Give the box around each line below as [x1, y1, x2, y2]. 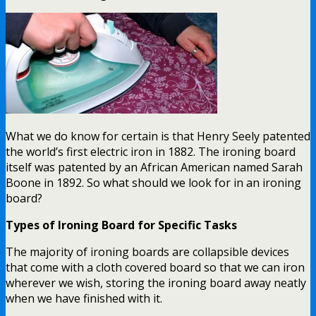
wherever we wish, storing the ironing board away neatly [6, 274, 306, 291]
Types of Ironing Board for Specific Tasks [6, 217, 237, 233]
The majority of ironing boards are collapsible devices [6, 243, 289, 260]
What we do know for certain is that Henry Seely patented [6, 128, 310, 144]
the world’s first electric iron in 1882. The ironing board [6, 143, 296, 159]
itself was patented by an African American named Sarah [6, 159, 303, 175]
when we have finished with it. [6, 290, 162, 306]
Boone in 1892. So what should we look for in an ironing [6, 174, 301, 190]
